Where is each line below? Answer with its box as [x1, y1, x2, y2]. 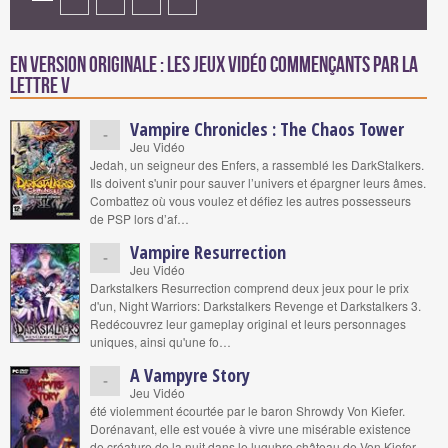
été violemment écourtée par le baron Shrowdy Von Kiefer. [90, 402, 405, 419]
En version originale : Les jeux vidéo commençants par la [10, 53, 418, 78]
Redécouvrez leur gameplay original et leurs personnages [90, 315, 406, 332]
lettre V [10, 74, 70, 99]
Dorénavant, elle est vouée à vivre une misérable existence [90, 420, 411, 437]
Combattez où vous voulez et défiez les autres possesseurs [90, 192, 411, 209]
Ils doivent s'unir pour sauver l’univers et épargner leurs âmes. [90, 174, 426, 191]
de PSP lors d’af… [90, 210, 189, 227]
